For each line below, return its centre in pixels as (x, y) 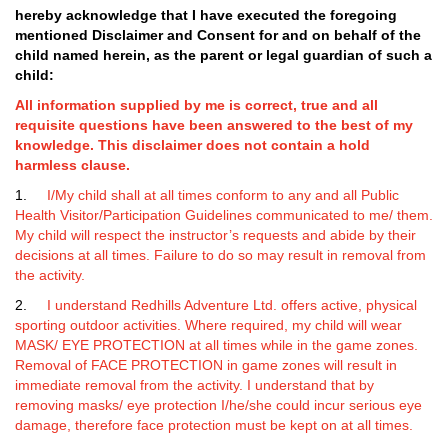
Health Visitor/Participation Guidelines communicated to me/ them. (224, 215)
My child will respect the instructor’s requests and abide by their (215, 235)
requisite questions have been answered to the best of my (214, 125)
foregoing (363, 15)
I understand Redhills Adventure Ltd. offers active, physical (228, 305)
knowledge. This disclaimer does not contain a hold (192, 145)
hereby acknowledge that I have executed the (172, 15)
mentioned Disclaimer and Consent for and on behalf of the (218, 35)
